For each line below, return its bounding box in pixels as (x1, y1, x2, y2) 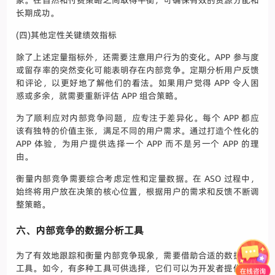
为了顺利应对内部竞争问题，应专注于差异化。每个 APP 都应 (16, 112, 259, 125)
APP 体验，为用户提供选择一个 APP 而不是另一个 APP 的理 (16, 137, 259, 150)
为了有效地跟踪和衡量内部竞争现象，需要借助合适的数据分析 (16, 249, 259, 262)
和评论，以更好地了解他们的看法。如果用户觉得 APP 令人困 (16, 77, 259, 90)
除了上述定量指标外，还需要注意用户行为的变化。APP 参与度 (16, 51, 259, 64)
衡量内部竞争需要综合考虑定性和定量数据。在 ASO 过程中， (16, 172, 259, 185)
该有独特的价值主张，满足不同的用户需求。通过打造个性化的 (16, 125, 259, 137)
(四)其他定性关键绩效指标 (16, 29, 117, 42)
